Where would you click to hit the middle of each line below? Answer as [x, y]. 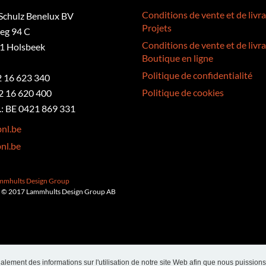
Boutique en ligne [177, 58]
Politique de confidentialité [197, 75]
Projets [156, 28]
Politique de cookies [183, 92]
